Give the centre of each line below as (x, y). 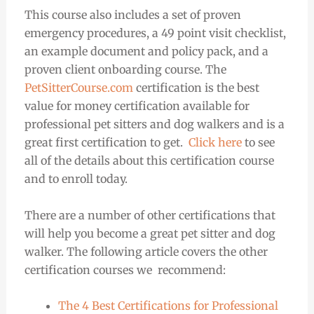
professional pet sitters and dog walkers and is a (154, 124)
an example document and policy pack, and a (146, 51)
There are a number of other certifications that (150, 215)
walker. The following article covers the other (146, 251)
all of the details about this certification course (149, 160)
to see (259, 142)
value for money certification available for (137, 105)
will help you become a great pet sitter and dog (150, 233)
